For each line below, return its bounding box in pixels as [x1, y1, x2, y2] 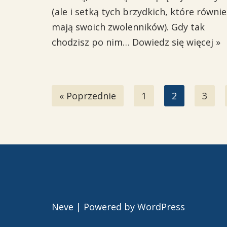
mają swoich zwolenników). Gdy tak [52, 21, 205, 33]
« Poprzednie [59, 90, 116, 102]
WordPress [137, 201, 185, 213]
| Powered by [73, 201, 137, 213]
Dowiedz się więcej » [132, 36, 220, 48]
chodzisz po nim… [52, 36, 132, 48]
